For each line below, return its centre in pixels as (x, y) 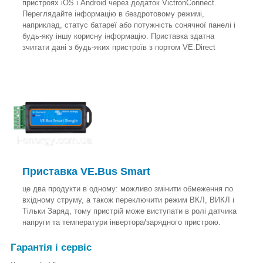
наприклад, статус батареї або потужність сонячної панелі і (129, 25)
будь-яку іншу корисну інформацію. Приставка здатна (118, 36)
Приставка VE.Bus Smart (86, 172)
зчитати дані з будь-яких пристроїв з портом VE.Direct (119, 47)
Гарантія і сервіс (51, 248)
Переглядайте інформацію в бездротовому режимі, (113, 14)
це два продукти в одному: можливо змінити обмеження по (128, 189)
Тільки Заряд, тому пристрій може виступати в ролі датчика (129, 211)
